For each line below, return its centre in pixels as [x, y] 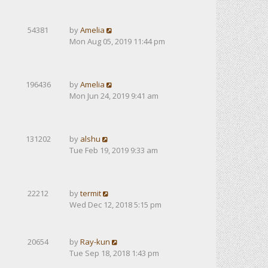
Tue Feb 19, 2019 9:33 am [114, 150]
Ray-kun [95, 242]
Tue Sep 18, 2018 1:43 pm [114, 253]
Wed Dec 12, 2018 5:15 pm [115, 205]
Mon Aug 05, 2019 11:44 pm [117, 41]
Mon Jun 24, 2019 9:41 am [114, 96]
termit [91, 193]
